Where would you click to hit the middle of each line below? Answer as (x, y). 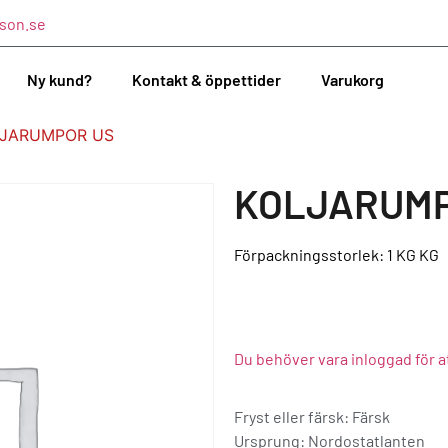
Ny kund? (59, 79)
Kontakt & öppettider (206, 79)
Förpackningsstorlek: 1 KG (325, 254)
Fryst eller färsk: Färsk (312, 416)
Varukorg (352, 79)
